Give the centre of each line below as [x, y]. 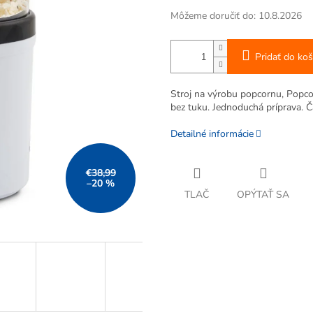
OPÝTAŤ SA [263, 195]
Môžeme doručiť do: [213, 16]
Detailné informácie [212, 134]
